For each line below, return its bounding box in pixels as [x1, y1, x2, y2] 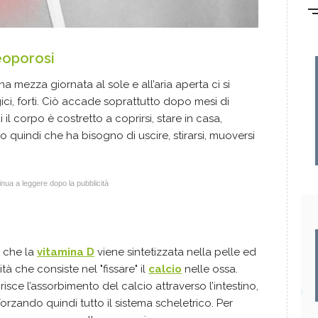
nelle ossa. [182, 263, 238, 275]
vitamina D [37, 246, 94, 258]
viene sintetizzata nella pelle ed [94, 246, 256, 258]
